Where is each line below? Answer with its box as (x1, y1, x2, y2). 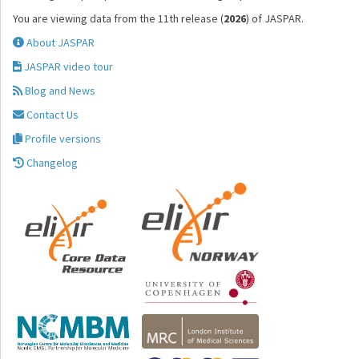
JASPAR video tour (22, 59, 113, 74)
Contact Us (24, 107, 79, 122)
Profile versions (22, 131, 101, 146)
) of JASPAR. (246, 11, 304, 26)
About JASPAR (24, 35, 95, 50)
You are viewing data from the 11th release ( (13, 11, 224, 26)
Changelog (24, 155, 78, 170)
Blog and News (22, 83, 95, 98)
